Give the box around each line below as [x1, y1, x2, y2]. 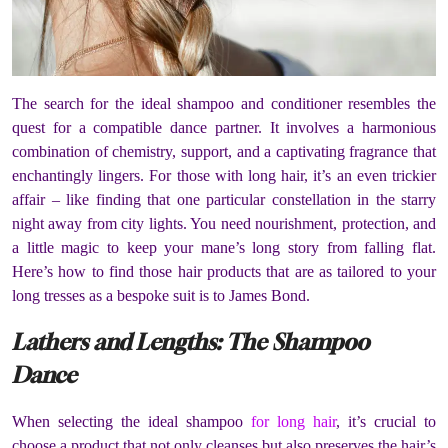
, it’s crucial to [336, 413, 436, 431]
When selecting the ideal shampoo [12, 413, 251, 431]
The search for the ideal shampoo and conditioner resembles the [12, 94, 436, 112]
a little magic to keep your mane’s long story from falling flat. [12, 238, 436, 256]
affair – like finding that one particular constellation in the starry [12, 190, 436, 208]
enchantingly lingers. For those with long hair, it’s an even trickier [12, 166, 436, 184]
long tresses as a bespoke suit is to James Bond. [12, 286, 310, 304]
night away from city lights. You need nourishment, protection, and [12, 214, 436, 232]
